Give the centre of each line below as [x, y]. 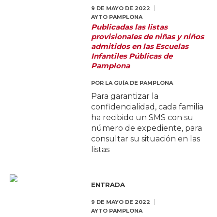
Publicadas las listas [130, 27]
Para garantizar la [125, 96]
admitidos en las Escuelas [140, 46]
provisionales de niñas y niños [148, 37]
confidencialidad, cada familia [147, 107]
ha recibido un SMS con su [142, 118]
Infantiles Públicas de [132, 56]
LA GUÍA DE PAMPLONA [139, 83]
